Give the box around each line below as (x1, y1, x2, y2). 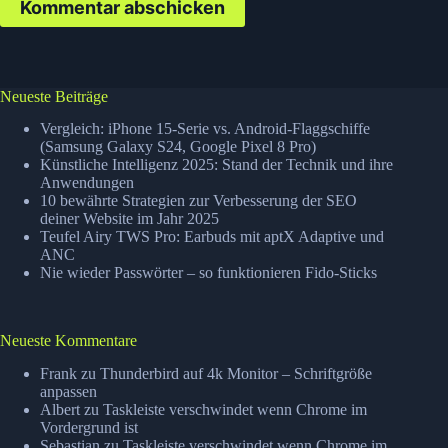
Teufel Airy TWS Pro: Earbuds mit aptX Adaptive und (40, 228, 384, 246)
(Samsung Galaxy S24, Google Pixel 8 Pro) (40, 138, 316, 156)
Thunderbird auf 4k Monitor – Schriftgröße (100, 365, 372, 383)
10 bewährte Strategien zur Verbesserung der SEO (40, 192, 357, 210)
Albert (40, 401, 80, 419)
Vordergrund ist (40, 419, 138, 437)
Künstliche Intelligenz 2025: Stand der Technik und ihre (40, 156, 393, 174)
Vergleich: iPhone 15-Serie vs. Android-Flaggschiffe (40, 120, 370, 138)
